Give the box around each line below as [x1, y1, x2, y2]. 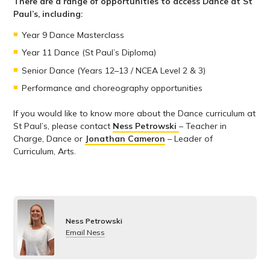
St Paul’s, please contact [13, 121, 113, 132]
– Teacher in [179, 121, 227, 132]
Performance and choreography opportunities [22, 83, 203, 94]
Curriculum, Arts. [13, 146, 77, 157]
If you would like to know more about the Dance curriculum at [13, 108, 256, 119]
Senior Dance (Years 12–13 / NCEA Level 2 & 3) [22, 64, 206, 76]
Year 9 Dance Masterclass [22, 29, 125, 40]
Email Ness [65, 227, 105, 237]
